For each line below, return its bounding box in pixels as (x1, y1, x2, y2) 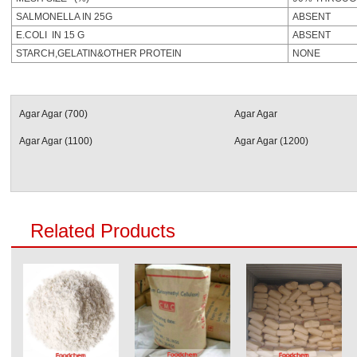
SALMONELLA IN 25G (16, 11, 112, 22)
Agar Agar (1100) (19, 135, 92, 147)
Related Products (30, 220, 175, 241)
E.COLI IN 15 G (16, 29, 84, 41)
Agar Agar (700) (19, 108, 88, 120)
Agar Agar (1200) (234, 135, 308, 147)
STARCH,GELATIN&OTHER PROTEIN (16, 48, 182, 59)
